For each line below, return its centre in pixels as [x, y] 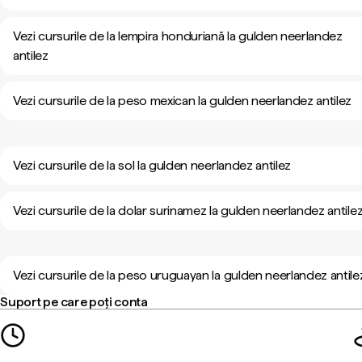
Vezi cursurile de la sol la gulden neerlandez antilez [152, 165]
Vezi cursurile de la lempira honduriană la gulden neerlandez [178, 36]
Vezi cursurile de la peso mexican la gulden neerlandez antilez [183, 101]
